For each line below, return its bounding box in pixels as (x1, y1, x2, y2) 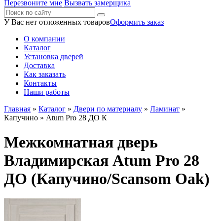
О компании (24, 35, 65, 43)
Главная (4, 105, 31, 113)
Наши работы (24, 88, 70, 97)
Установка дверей (24, 52, 83, 61)
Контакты (24, 79, 57, 88)
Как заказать (24, 70, 66, 79)
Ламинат (150, 105, 180, 113)
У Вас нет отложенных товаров (4, 18, 110, 27)
